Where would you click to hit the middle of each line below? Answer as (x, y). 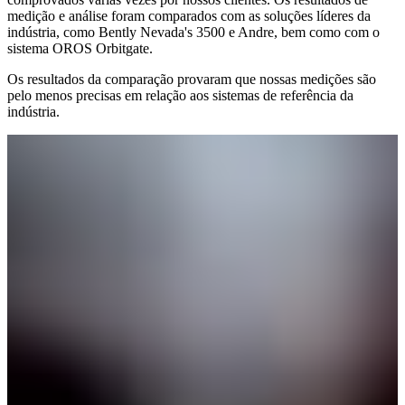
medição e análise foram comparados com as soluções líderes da (189, 15)
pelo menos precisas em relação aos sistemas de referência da (180, 95)
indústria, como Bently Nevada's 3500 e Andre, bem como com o (193, 32)
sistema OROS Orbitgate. (80, 48)
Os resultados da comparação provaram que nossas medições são (192, 79)
